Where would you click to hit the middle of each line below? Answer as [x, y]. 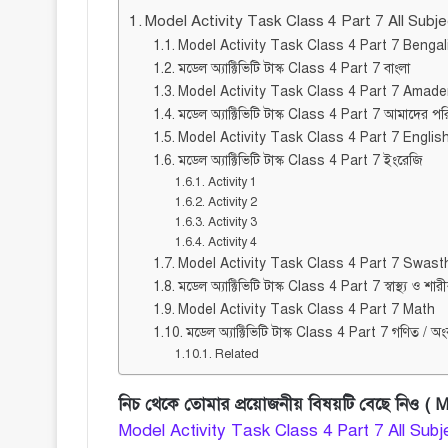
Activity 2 [232, 202]
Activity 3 [232, 222]
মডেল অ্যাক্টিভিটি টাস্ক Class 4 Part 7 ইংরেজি [300, 161]
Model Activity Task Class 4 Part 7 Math [306, 310]
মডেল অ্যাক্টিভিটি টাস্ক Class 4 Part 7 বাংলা [293, 69]
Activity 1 [232, 182]
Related [236, 354]
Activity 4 [232, 242]
